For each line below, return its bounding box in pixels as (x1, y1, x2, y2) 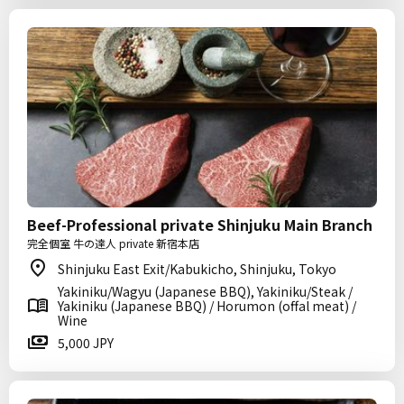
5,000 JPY (58, 334, 114, 352)
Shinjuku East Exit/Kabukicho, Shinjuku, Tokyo (58, 260, 336, 278)
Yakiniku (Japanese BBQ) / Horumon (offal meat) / (58, 297, 356, 315)
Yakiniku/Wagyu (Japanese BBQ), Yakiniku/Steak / (58, 282, 353, 300)
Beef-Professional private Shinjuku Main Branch (27, 214, 372, 235)
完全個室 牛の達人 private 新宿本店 (27, 235, 199, 251)
